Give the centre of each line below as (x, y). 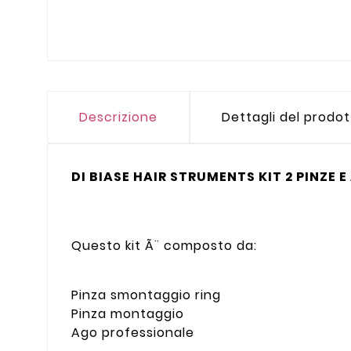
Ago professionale (133, 333)
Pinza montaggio (128, 314)
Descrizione (118, 118)
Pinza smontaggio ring (146, 295)
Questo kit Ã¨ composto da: (164, 245)
